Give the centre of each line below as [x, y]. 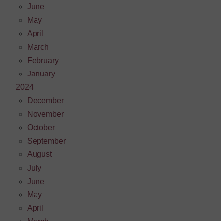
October [41, 127]
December [45, 101]
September [46, 141]
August [39, 154]
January [41, 74]
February [43, 60]
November [45, 114]
